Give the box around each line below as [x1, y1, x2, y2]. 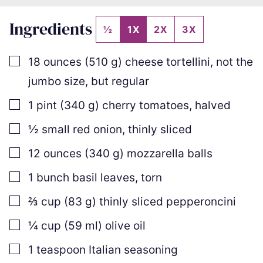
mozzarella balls [127, 146, 213, 160]
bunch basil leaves [36, 170, 135, 184]
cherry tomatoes [102, 98, 189, 112]
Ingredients [9, 18, 96, 41]
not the [216, 55, 253, 69]
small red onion [42, 122, 122, 136]
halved [195, 98, 231, 112]
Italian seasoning [89, 242, 178, 257]
